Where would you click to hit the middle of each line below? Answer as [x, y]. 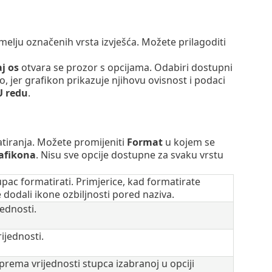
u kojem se [189, 142]
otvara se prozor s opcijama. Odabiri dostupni [125, 68]
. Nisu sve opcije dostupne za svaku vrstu [129, 155]
